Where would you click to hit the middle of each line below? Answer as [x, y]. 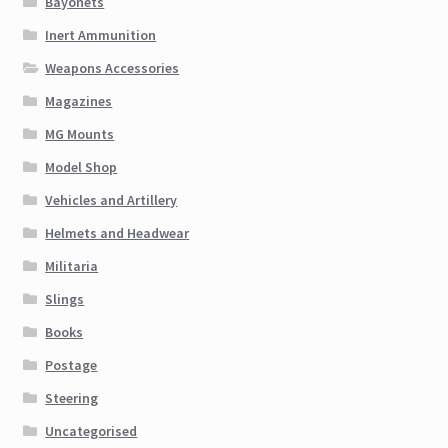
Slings [65, 298]
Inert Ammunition [101, 34]
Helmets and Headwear [117, 232]
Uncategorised [91, 430]
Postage [71, 364]
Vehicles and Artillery [111, 199]
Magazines [79, 100]
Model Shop [81, 166]
